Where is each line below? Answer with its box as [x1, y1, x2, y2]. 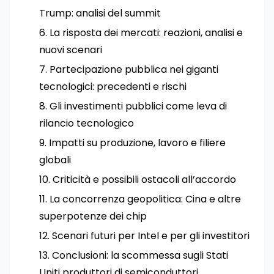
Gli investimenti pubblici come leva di [50, 99, 227, 113]
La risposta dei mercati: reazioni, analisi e [50, 26, 243, 40]
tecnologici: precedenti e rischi [39, 80, 187, 94]
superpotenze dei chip [39, 209, 147, 223]
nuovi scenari [39, 43, 102, 57]
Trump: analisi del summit [39, 6, 161, 20]
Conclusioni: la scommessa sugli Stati [52, 248, 228, 262]
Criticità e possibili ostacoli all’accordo [53, 172, 236, 187]
